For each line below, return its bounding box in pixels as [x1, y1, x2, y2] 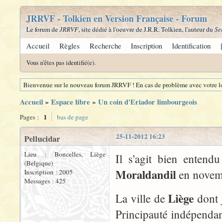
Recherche [89, 41, 121, 51]
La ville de [115, 191, 168, 206]
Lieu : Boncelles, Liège [24, 150, 106, 159]
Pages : [20, 112, 41, 121]
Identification [172, 41, 211, 51]
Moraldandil [115, 166, 176, 183]
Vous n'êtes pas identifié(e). [26, 58, 96, 67]
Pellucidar [24, 133, 60, 145]
